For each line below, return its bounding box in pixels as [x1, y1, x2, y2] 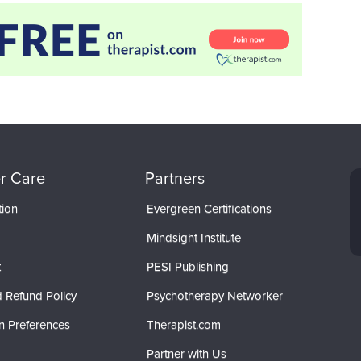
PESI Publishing [146, 257, 229, 275]
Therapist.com [146, 315, 221, 333]
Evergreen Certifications [146, 199, 272, 217]
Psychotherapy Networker [146, 286, 283, 304]
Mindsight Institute [146, 228, 241, 246]
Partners [144, 166, 205, 190]
